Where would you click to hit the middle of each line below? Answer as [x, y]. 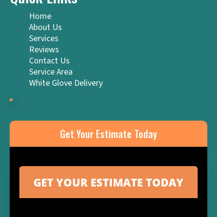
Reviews [44, 50]
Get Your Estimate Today [108, 134]
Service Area [51, 72]
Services [44, 39]
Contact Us [49, 61]
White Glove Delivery [66, 83]
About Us [46, 28]
